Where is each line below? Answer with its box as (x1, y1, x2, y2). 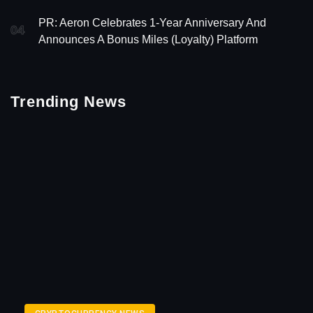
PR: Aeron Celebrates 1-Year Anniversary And (38, 17, 266, 29)
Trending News (10, 93, 126, 111)
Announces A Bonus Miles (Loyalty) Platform (38, 34, 258, 46)
